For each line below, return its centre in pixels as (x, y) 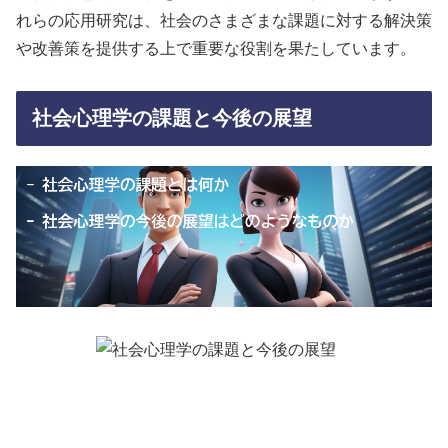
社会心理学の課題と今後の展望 (172, 118)
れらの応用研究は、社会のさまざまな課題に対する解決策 (224, 20)
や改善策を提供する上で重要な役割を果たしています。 (216, 48)
